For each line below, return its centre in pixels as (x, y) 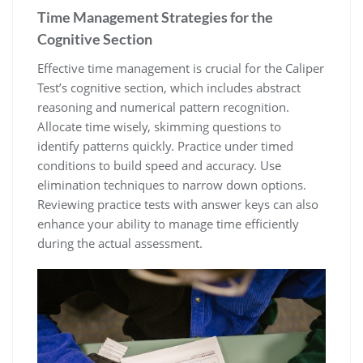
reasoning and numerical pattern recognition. (163, 107)
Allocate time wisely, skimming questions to (159, 126)
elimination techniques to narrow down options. (172, 184)
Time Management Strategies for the (155, 17)
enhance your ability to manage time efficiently (168, 223)
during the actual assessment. (120, 243)
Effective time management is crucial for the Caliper (181, 68)
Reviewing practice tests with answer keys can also (178, 204)
